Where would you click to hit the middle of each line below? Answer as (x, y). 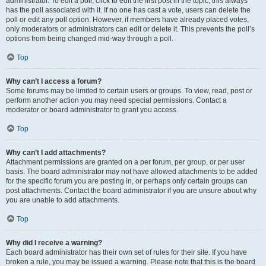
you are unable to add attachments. (63, 200)
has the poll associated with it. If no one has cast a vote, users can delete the (128, 10)
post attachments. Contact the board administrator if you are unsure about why (131, 191)
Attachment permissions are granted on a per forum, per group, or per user (125, 162)
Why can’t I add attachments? (56, 153)
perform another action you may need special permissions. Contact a (116, 100)
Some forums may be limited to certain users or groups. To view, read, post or (129, 91)
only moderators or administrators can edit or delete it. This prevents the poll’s (130, 29)
